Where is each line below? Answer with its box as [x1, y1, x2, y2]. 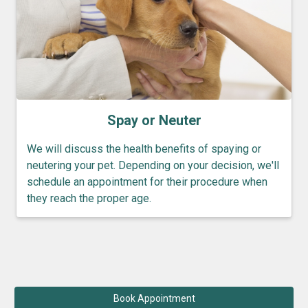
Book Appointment [113, 292, 195, 304]
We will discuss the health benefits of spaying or [27, 142, 261, 155]
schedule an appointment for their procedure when [27, 175, 267, 188]
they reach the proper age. [27, 191, 151, 205]
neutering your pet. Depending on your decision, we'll [27, 158, 279, 172]
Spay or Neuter [107, 111, 201, 129]
